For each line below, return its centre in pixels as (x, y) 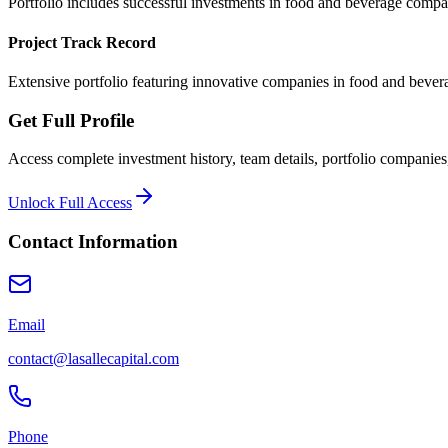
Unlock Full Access (70, 203)
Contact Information (93, 241)
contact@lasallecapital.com (93, 358)
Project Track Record (82, 42)
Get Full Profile (71, 120)
